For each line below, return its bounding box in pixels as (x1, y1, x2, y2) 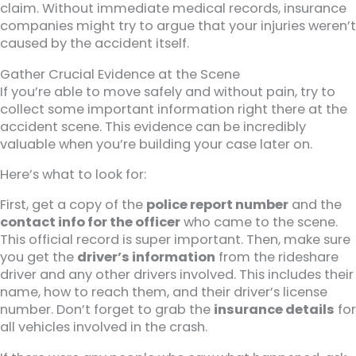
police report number (146, 195, 288, 215)
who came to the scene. (180, 213, 338, 232)
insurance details (214, 300, 335, 319)
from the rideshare (215, 248, 339, 267)
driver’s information (77, 248, 215, 267)
